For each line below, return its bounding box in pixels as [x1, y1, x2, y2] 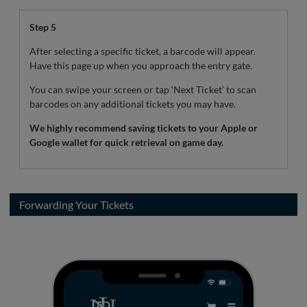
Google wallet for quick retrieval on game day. [29, 136, 223, 148]
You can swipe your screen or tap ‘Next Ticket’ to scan [29, 83, 256, 95]
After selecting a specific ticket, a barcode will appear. [29, 45, 256, 57]
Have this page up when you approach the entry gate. [29, 59, 252, 71]
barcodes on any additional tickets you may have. [29, 97, 236, 110]
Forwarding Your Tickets [19, 197, 134, 211]
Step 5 [29, 21, 56, 33]
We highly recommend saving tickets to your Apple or [29, 121, 258, 134]
